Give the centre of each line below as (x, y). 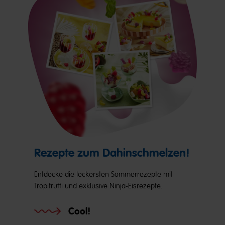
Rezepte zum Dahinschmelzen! (112, 153)
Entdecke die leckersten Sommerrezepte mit (103, 174)
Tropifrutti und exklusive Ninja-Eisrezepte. (98, 186)
